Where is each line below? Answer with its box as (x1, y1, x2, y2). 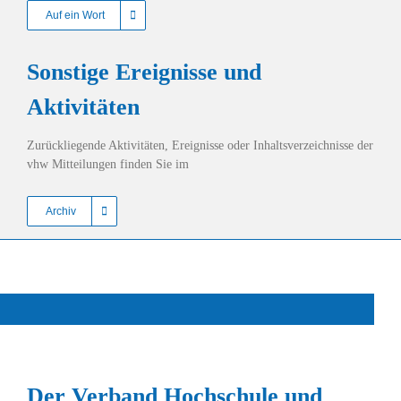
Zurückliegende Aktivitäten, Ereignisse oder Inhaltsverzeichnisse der (27, 139, 373, 152)
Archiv (46, 205, 76, 218)
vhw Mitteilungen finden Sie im (27, 158, 189, 171)
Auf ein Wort (46, 9, 105, 21)
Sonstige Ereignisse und (27, 59, 261, 85)
